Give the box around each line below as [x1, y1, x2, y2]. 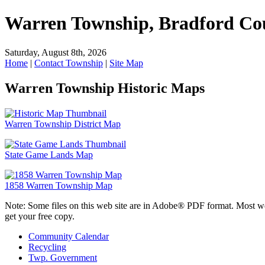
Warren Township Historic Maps [5, 80, 205, 96]
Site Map [109, 57, 143, 68]
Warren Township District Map [5, 118, 121, 129]
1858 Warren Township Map [5, 180, 112, 190]
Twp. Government [28, 252, 97, 263]
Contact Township [34, 57, 103, 68]
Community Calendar [28, 231, 109, 241]
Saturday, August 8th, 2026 [5, 47, 106, 57]
